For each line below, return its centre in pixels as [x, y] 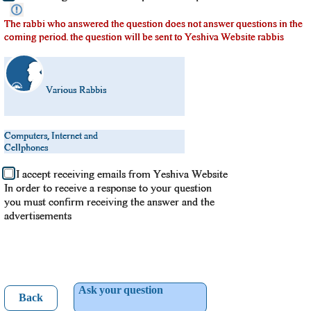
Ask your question [121, 292]
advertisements [38, 216]
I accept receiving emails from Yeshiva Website [122, 174]
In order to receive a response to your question [108, 188]
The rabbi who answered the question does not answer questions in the [153, 24]
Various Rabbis [76, 90]
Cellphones [26, 148]
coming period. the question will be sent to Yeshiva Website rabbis [144, 37]
